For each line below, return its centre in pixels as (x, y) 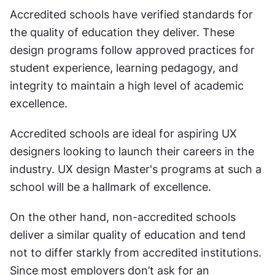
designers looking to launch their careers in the (132, 151)
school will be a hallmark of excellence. (112, 187)
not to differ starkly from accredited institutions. (136, 253)
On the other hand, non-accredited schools (123, 217)
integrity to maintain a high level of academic (127, 86)
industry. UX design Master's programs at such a (136, 169)
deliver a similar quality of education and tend (128, 235)
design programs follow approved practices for (132, 50)
